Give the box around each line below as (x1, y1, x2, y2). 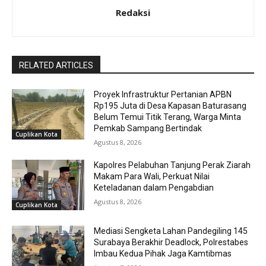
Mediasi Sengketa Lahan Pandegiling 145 (94, 226, 248, 236)
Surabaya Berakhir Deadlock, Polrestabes (94, 237, 249, 248)
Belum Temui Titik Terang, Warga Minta (94, 112, 242, 122)
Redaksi (116, 6, 150, 18)
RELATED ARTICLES (19, 60, 93, 70)
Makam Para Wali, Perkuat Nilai (94, 171, 210, 181)
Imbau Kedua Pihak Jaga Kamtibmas (94, 249, 232, 259)
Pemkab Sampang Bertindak (94, 123, 202, 133)
